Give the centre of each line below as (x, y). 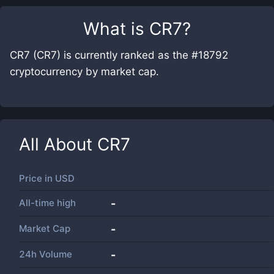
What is (116, 29)
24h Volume (46, 254)
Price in (37, 178)
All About (58, 144)
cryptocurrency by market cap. (84, 72)
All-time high (47, 203)
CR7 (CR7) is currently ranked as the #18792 (119, 55)
